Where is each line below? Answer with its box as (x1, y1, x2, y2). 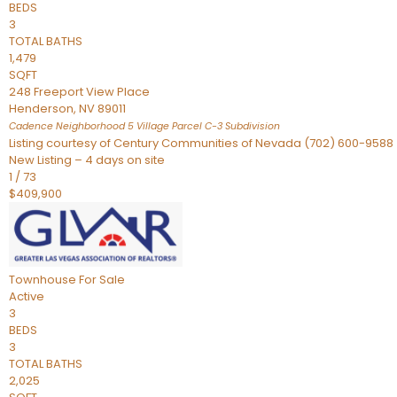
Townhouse (9, 271, 76, 288)
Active (9, 288, 44, 305)
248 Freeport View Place (9, 83, 150, 100)
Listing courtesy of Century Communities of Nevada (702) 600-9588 (9, 135, 393, 152)
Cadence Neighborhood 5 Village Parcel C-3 (9, 120, 222, 133)
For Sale (79, 271, 125, 288)
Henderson (9, 100, 74, 117)
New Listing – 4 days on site (9, 152, 165, 168)
